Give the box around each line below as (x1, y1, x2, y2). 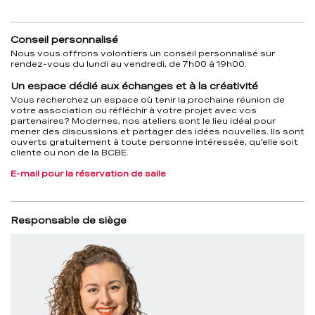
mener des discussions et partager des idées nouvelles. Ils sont (11, 127, 304, 136)
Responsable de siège (11, 214, 127, 226)
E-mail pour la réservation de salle (11, 169, 166, 179)
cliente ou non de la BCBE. (11, 148, 129, 157)
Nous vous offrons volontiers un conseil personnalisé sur (11, 49, 275, 58)
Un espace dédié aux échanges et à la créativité (11, 80, 258, 91)
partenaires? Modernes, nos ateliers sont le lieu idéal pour (11, 116, 276, 126)
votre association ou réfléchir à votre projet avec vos (11, 105, 257, 115)
